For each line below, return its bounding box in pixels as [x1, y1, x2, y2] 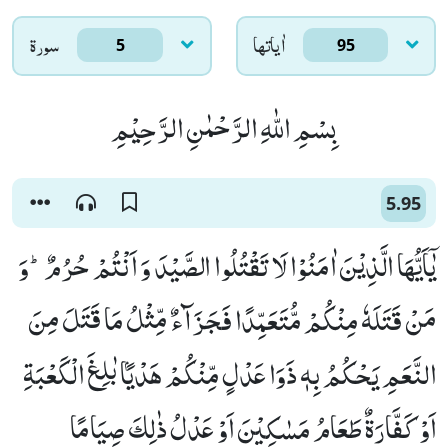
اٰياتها [253, 27, 286, 62]
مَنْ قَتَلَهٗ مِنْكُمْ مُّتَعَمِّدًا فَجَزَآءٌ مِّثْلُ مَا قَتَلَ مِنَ [28, 293, 436, 345]
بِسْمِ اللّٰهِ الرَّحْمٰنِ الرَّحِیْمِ [111, 101, 337, 153]
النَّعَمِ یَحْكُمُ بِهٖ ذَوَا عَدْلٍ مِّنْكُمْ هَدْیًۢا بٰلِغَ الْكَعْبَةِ [23, 347, 436, 399]
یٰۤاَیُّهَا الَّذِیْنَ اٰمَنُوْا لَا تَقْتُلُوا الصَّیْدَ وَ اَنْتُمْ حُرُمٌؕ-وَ [18, 239, 436, 291]
